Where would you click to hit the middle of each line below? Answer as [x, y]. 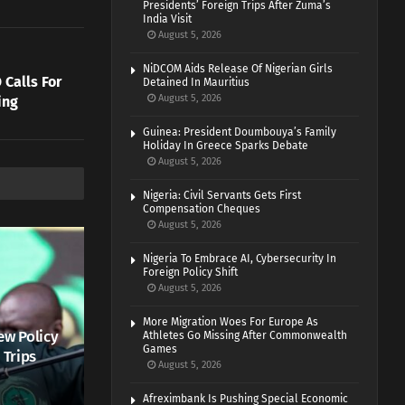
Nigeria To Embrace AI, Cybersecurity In [240, 259]
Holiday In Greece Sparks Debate [226, 146]
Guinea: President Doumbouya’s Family [240, 132]
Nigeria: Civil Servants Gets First [222, 196]
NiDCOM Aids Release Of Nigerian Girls [238, 69]
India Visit [168, 19]
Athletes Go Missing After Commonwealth [245, 336]
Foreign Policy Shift [191, 273]
